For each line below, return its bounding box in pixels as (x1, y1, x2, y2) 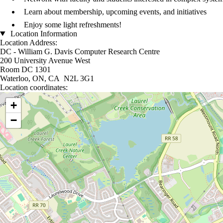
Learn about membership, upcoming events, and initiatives (24, 7, 207, 16)
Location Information (8, 29, 77, 38)
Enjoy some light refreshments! (24, 20, 121, 29)
